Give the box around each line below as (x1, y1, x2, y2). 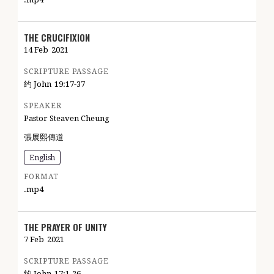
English (29, 154, 55, 162)
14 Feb (24, 45, 48, 54)
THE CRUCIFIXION (24, 31, 90, 44)
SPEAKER (24, 102, 62, 110)
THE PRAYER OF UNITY (24, 220, 107, 234)
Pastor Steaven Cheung (24, 114, 109, 123)
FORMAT (24, 172, 59, 181)
